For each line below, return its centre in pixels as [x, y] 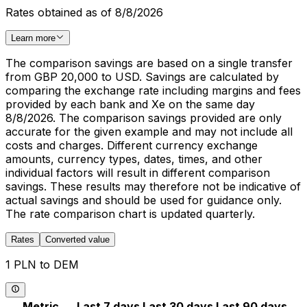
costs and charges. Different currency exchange [132, 145]
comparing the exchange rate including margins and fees [153, 90]
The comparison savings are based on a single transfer [149, 63]
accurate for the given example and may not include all [149, 132]
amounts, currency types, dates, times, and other [134, 159]
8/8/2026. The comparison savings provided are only [144, 118]
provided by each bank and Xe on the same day [130, 104]
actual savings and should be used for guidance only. [144, 200]
